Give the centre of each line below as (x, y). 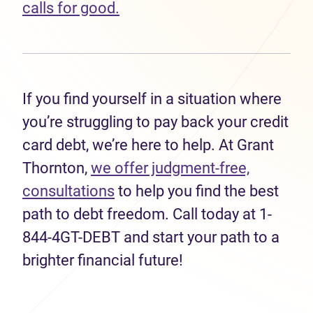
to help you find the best (197, 191)
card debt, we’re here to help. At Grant (148, 145)
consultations (68, 191)
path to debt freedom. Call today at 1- (147, 214)
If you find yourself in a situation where (152, 99)
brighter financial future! (104, 260)
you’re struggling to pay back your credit (155, 122)
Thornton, (57, 168)
